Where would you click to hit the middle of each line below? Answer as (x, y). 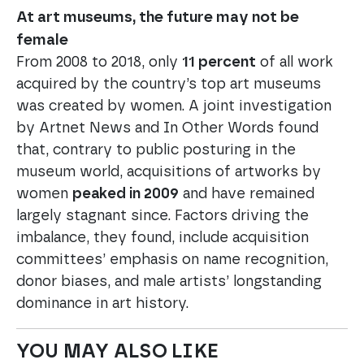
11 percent (219, 63)
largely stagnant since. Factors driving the (162, 217)
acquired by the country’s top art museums (169, 85)
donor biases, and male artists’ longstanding (169, 282)
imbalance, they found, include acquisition (162, 238)
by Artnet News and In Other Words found (167, 129)
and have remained (247, 195)
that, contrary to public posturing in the (156, 151)
